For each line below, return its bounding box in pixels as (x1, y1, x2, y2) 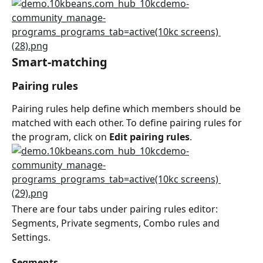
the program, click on (12, 130, 109, 144)
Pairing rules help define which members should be (12, 102, 243, 116)
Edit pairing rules (109, 130, 190, 144)
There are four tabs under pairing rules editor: (12, 203, 220, 216)
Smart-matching (12, 54, 107, 70)
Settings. (12, 231, 50, 244)
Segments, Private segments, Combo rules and (12, 217, 222, 230)
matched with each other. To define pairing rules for (12, 116, 244, 130)
